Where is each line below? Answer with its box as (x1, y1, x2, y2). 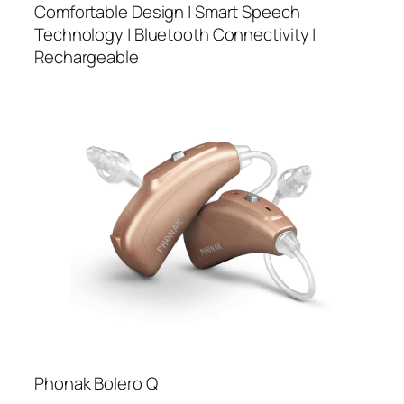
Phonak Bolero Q (34, 371, 158, 395)
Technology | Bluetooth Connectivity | (34, 22, 317, 46)
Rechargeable (34, 44, 139, 69)
